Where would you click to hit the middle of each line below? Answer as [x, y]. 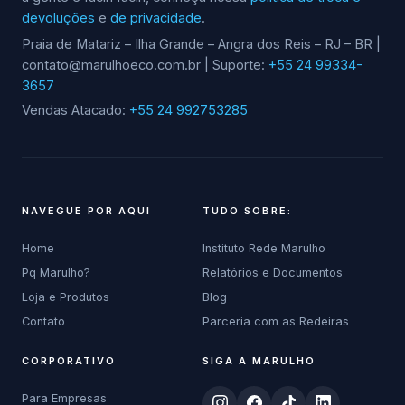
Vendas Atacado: [75, 110]
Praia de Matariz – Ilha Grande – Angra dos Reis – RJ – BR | [201, 44]
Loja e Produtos [66, 297]
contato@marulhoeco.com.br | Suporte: [145, 65]
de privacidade [156, 18]
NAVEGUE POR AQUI [86, 210]
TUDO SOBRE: [247, 210]
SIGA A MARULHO [259, 360]
